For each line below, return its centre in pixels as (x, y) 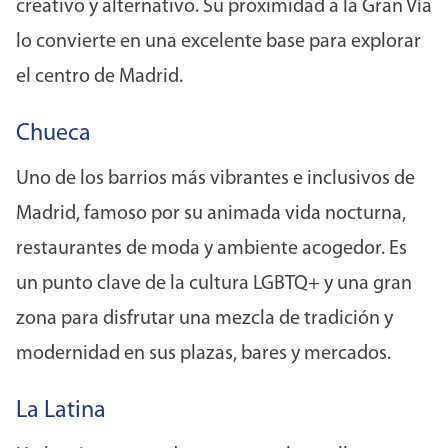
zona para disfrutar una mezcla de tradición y (204, 319)
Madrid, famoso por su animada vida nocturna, (211, 214)
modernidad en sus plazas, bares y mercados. (203, 354)
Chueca (53, 134)
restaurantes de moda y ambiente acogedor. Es (211, 249)
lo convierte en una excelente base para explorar (218, 42)
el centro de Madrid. (99, 77)
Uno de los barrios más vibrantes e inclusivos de (215, 179)
